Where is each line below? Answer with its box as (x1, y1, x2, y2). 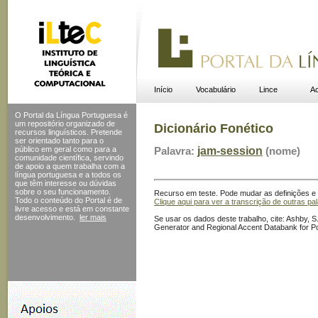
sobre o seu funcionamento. (15, 187, 111, 196)
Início (153, 85, 172, 94)
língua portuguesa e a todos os (15, 170, 121, 179)
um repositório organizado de (15, 119, 115, 128)
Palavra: (154, 145, 197, 158)
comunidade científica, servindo (15, 153, 124, 162)
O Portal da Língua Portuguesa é (15, 111, 128, 119)
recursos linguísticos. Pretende (15, 128, 122, 136)
